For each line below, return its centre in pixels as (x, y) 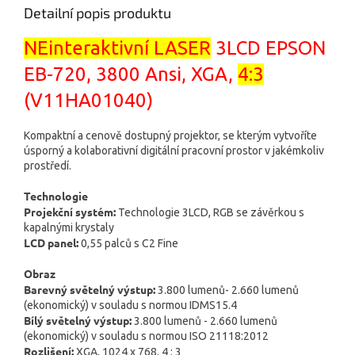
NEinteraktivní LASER (117, 48)
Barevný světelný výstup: (90, 290)
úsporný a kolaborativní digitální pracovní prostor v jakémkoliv (174, 151)
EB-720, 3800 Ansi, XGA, (131, 74)
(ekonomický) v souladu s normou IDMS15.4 (130, 305)
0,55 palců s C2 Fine (130, 244)
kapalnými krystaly (69, 228)
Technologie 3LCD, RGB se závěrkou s (211, 213)
